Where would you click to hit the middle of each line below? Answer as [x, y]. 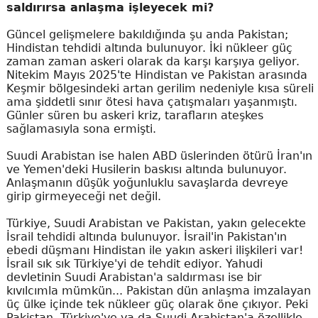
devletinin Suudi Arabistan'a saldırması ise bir [134, 278]
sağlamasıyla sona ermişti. [81, 129]
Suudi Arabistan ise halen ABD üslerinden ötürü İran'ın [159, 156]
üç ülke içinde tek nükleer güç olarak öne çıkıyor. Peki [157, 305]
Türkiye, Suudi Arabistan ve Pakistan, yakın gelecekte [156, 224]
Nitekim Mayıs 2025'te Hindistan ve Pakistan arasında [157, 75]
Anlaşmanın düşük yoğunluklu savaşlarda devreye [147, 183]
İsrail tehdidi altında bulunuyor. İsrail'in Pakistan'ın [146, 237]
